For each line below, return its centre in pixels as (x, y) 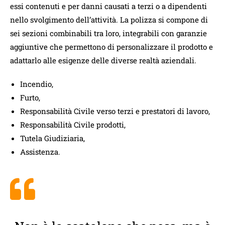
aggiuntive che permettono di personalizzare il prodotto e (111, 46)
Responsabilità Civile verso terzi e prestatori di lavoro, (115, 111)
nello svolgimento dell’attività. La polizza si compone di (109, 19)
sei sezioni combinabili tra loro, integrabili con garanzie (108, 33)
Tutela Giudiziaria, (52, 138)
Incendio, (37, 84)
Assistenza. (40, 151)
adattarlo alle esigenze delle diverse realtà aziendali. (103, 60)
